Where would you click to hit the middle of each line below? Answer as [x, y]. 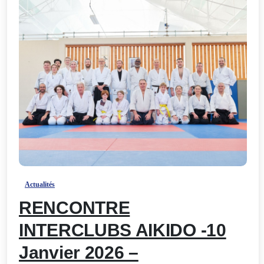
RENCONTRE [75, 208]
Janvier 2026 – [79, 253]
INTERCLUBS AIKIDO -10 [123, 230]
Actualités [40, 185]
